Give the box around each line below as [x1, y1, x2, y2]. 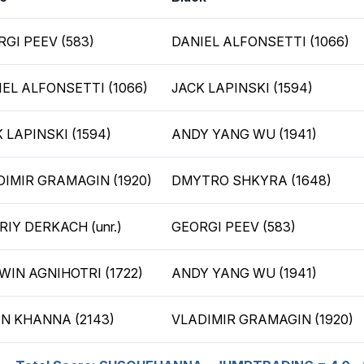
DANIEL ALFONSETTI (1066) [171, 33, 349, 50]
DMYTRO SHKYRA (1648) [171, 172, 331, 188]
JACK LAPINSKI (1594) [171, 80, 313, 96]
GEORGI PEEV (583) [171, 219, 296, 235]
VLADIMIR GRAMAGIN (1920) [171, 311, 353, 327]
